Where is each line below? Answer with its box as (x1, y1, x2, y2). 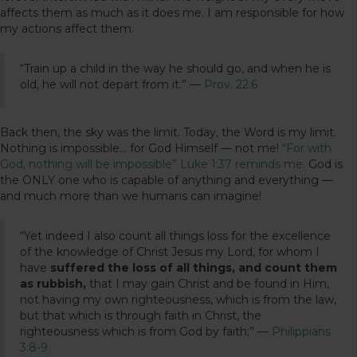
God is (305, 156, 343, 171)
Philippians (272, 324, 331, 339)
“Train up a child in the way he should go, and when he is (20, 61, 331, 76)
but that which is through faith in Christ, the (20, 308, 261, 323)
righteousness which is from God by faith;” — (20, 324, 272, 339)
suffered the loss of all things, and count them (50, 260, 337, 275)
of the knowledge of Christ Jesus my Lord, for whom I (20, 244, 320, 259)
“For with (282, 140, 331, 155)
